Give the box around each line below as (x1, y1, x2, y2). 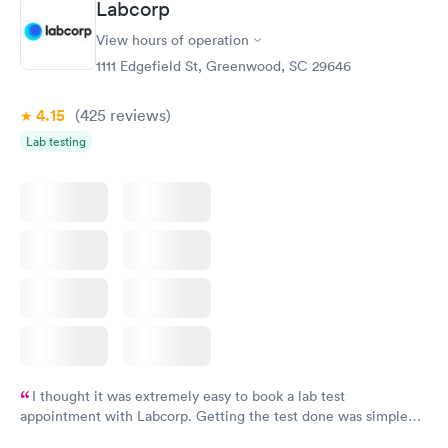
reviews (106, 105, 166, 126)
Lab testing (26, 133, 86, 151)
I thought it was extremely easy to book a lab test (32, 387, 345, 406)
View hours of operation (96, 31, 249, 50)
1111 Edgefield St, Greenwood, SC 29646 (96, 57, 351, 76)
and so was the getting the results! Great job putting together (20, 427, 412, 446)
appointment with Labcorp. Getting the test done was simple (20, 407, 408, 426)
